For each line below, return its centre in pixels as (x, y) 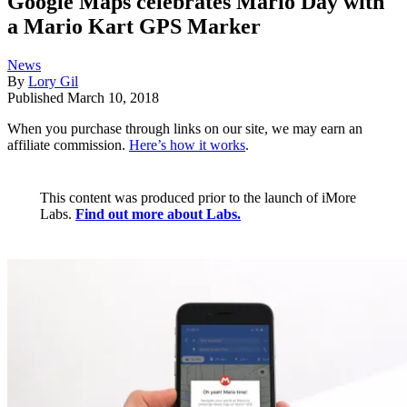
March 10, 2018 (113, 98)
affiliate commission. (68, 145)
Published (37, 98)
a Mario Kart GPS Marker (134, 27)
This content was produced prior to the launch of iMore (198, 198)
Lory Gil (53, 82)
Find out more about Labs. (158, 214)
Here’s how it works (187, 145)
